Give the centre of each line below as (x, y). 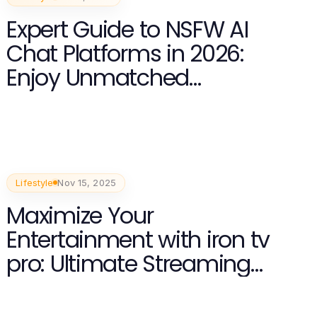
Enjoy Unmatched (98, 77)
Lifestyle (35, 182)
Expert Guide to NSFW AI (127, 29)
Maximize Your (80, 215)
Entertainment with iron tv (138, 239)
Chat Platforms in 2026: (125, 53)
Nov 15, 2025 (87, 182)
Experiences (67, 101)
